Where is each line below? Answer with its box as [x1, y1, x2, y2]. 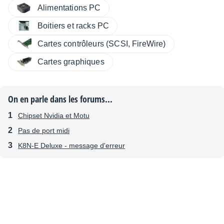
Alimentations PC [37, 3, 101, 12]
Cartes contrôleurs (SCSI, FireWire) [37, 39, 166, 48]
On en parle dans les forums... [8, 92, 112, 105]
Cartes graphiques [37, 57, 104, 66]
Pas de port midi [18, 126, 69, 134]
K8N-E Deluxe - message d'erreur [18, 141, 125, 149]
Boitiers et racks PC [37, 21, 109, 30]
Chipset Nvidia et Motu [18, 111, 89, 119]
